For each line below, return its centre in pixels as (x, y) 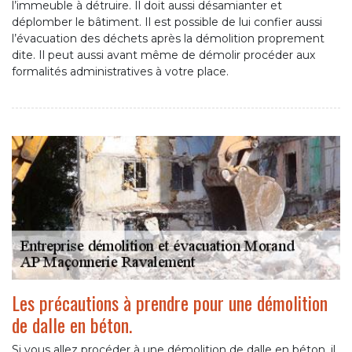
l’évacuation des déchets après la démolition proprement (168, 39)
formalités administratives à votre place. (120, 72)
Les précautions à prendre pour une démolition (170, 303)
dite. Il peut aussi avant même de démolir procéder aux (163, 55)
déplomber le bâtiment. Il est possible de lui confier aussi (167, 22)
